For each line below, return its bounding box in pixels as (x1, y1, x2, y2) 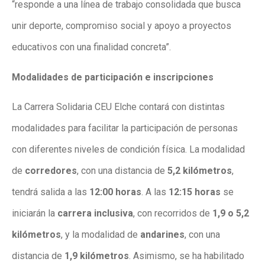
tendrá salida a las (12, 186, 89, 198)
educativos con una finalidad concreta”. (12, 41, 171, 53)
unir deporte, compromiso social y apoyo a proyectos (12, 20, 231, 32)
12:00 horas (89, 186, 141, 198)
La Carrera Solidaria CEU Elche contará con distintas (12, 101, 225, 113)
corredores (25, 165, 77, 177)
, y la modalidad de (61, 229, 140, 241)
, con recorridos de (133, 208, 212, 219)
